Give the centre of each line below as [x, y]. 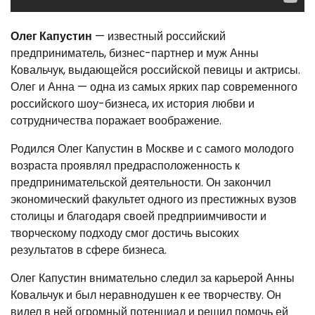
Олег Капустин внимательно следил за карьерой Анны [153, 278]
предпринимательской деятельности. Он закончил [141, 182]
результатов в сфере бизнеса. [89, 250]
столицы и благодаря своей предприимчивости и [139, 216]
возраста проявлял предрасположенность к [125, 166]
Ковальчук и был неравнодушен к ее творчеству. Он [146, 295]
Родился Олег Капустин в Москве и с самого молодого [152, 149]
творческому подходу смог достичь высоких [125, 233]
